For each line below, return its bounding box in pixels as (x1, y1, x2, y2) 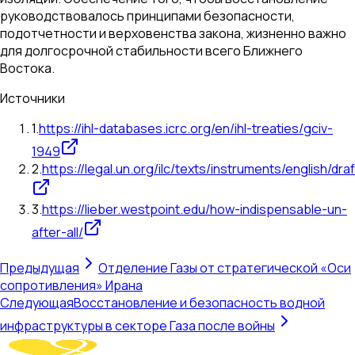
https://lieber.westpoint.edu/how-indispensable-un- (42, 200, 347, 219)
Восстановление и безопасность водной (74, 294, 325, 312)
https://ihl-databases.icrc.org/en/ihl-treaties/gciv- (39, 120, 333, 138)
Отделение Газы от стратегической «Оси (98, 259, 351, 277)
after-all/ (32, 223, 83, 242)
